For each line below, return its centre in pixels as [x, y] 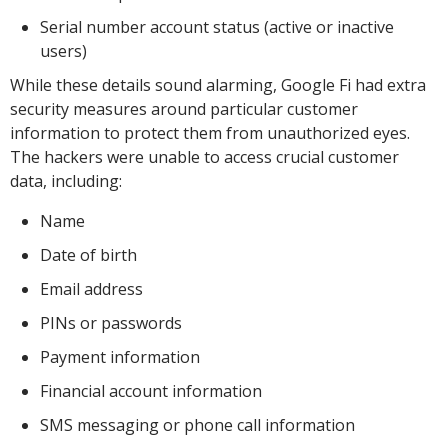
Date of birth [88, 255]
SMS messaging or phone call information [197, 425]
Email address [91, 289]
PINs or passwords [111, 323]
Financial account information [151, 391]
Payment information [120, 357]
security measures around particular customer [184, 109]
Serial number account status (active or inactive [217, 27]
